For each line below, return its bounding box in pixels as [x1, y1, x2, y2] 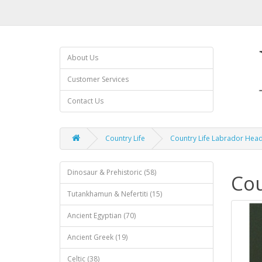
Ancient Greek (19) [67, 232, 127, 242]
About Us [67, 53, 98, 63]
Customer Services [67, 74, 129, 84]
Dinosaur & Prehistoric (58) [67, 167, 156, 177]
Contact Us [67, 96, 104, 106]
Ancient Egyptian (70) [67, 211, 136, 220]
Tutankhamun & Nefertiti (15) [67, 189, 162, 199]
